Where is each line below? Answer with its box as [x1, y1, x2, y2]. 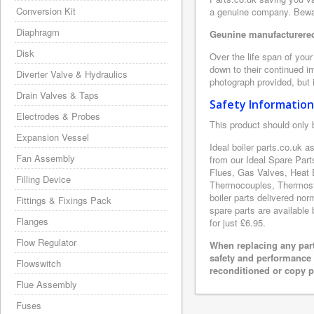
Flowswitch [16, 257, 61, 270]
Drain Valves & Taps [16, 88, 99, 102]
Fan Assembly [16, 151, 75, 165]
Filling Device [16, 172, 71, 186]
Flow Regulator [16, 235, 76, 249]
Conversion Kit [16, 4, 76, 18]
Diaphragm [16, 25, 60, 39]
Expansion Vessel [16, 130, 89, 144]
